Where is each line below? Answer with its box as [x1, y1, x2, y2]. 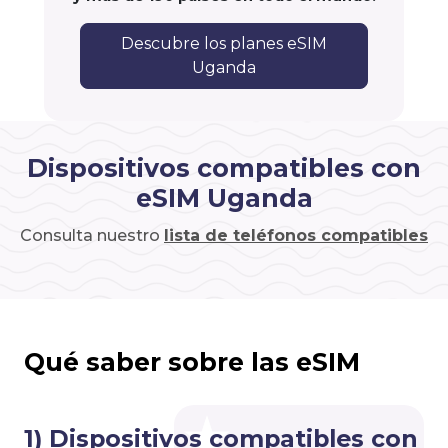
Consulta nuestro [20, 226, 164, 246]
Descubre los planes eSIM [121, 34, 327, 54]
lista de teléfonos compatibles [164, 226, 428, 246]
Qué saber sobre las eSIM [24, 347, 360, 378]
